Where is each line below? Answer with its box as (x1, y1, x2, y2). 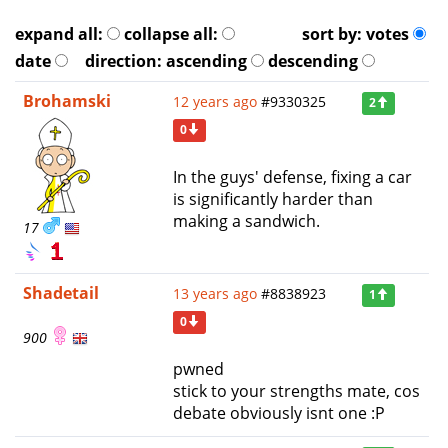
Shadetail (23, 281, 99, 304)
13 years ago (173, 283, 257, 303)
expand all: (15, 23, 103, 46)
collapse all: (124, 23, 218, 46)
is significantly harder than (173, 188, 373, 211)
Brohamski (23, 90, 111, 113)
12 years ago (173, 92, 257, 112)
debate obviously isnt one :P (173, 401, 385, 424)
